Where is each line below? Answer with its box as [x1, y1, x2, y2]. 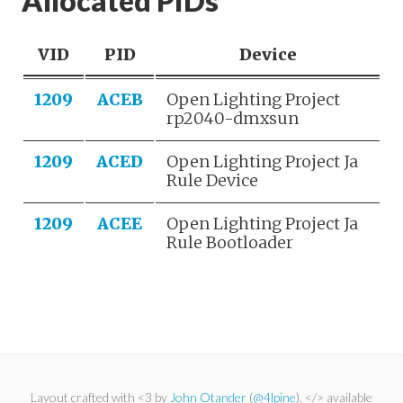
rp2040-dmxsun [166, 107, 299, 129]
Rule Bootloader [166, 231, 293, 253]
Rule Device [166, 169, 258, 191]
